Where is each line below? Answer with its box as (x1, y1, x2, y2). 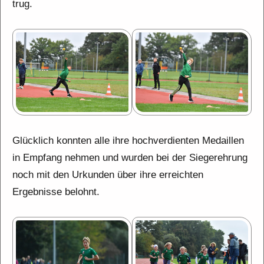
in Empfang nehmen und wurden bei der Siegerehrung (12, 151, 247, 163)
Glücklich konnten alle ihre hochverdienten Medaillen (12, 134, 244, 146)
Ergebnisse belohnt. (12, 186, 100, 197)
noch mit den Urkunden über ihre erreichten (12, 169, 203, 180)
